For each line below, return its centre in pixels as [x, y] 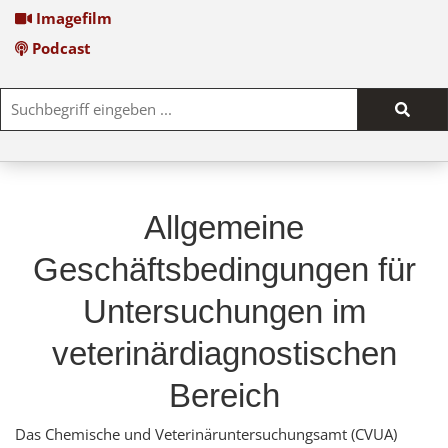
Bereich [224, 396]
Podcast [60, 48]
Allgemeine [224, 228]
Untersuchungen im [224, 312]
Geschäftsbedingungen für [224, 270]
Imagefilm [71, 18]
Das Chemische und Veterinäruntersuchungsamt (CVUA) [206, 434]
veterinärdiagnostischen [224, 354]
